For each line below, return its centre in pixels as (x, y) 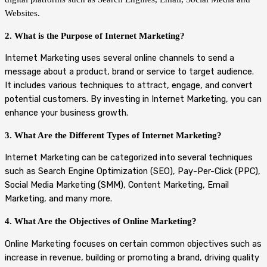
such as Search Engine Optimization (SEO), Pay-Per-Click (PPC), (133, 171)
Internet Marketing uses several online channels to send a (119, 58)
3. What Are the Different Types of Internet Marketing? (113, 135)
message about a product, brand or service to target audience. (129, 72)
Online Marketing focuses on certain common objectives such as (133, 243)
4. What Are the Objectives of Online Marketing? (101, 221)
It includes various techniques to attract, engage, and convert (129, 86)
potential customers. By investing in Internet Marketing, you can (133, 99)
